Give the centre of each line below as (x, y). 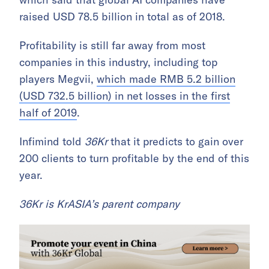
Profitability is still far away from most (112, 46)
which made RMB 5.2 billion (166, 79)
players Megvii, (58, 79)
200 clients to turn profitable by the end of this (134, 159)
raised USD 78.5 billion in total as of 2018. (122, 17)
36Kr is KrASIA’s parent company (99, 204)
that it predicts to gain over (177, 142)
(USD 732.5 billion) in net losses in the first (125, 96)
